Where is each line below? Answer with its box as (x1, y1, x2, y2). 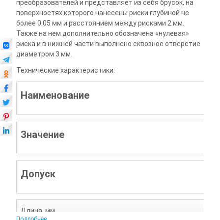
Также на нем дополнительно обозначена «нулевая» (16, 29, 189, 37)
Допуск (20, 168, 55, 180)
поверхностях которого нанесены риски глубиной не (16, 9, 189, 17)
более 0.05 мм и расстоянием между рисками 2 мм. (16, 19, 184, 27)
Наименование (20, 89, 89, 101)
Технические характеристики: (16, 66, 115, 74)
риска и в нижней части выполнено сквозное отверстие (16, 40, 200, 48)
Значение (20, 129, 64, 140)
